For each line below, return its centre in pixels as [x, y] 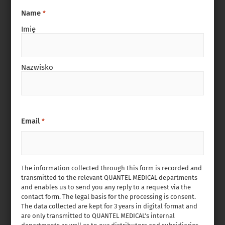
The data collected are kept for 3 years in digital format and [109, 206]
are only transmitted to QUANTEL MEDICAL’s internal [98, 216]
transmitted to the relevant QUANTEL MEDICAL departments [109, 178]
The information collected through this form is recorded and [112, 168]
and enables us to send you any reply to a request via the [106, 187]
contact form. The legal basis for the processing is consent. [109, 197]
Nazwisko [37, 67]
